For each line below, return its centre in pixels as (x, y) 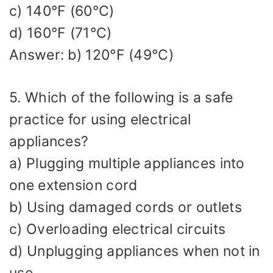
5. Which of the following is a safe (121, 98)
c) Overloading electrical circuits (118, 229)
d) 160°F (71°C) (61, 33)
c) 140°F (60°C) (62, 11)
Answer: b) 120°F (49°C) (91, 55)
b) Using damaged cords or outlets (126, 207)
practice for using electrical (100, 120)
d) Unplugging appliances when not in (135, 251)
